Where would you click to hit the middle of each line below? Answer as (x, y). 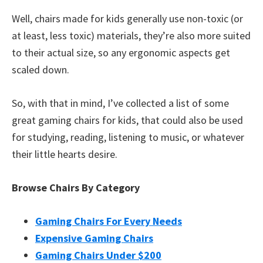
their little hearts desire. (65, 154)
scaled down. (41, 70)
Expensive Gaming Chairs (94, 238)
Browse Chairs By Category (76, 188)
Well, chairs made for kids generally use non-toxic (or (127, 18)
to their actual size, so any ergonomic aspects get (121, 53)
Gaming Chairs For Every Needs (109, 221)
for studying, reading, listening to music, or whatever (128, 137)
